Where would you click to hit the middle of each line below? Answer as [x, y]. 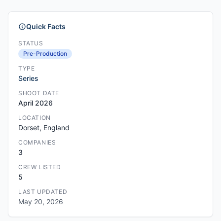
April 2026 [36, 103]
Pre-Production [45, 54]
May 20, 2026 [41, 202]
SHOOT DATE [39, 93]
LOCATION [35, 118]
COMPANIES [37, 142]
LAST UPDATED [43, 192]
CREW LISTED [40, 167]
